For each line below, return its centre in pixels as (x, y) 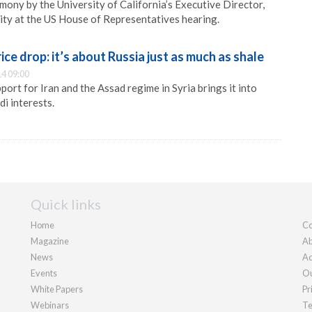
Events (44, 273)
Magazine (50, 241)
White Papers (57, 289)
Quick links (66, 204)
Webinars (50, 305)
